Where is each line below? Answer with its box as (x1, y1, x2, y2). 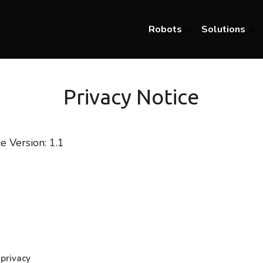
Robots (149, 22, 182, 36)
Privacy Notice (63, 84, 199, 109)
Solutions (201, 22, 245, 36)
